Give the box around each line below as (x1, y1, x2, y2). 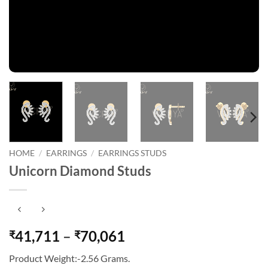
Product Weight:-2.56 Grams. (9, 252, 130, 264)
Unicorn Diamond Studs (9, 163, 151, 179)
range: (124, 240, 165, 258)
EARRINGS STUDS (98, 148, 167, 159)
